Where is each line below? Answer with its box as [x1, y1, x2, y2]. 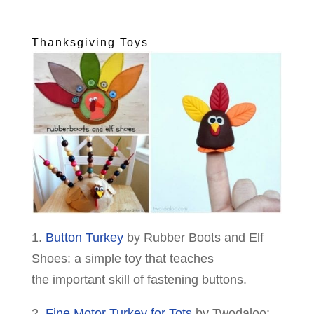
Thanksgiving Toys [31, 36, 149, 49]
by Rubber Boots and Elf [123, 230, 264, 245]
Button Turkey [45, 230, 123, 245]
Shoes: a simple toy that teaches [31, 251, 214, 266]
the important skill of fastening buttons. [31, 272, 247, 287]
